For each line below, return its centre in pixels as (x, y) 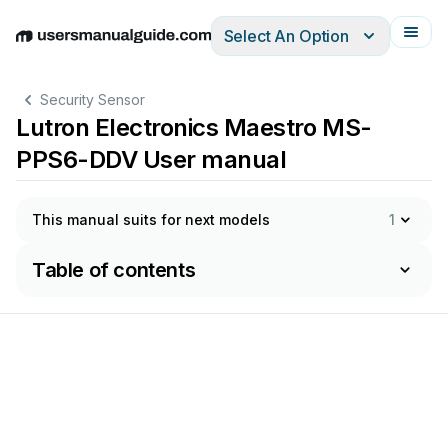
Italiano (220, 46)
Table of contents (114, 270)
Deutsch (100, 46)
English (42, 46)
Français (280, 46)
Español (162, 46)
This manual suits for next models (151, 219)
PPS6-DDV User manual (151, 159)
